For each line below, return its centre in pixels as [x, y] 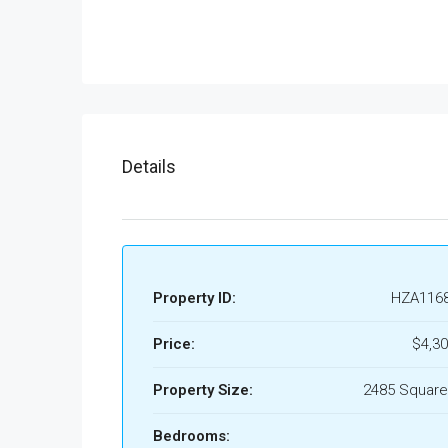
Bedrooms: [191, 436]
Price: [174, 344]
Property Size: [203, 390]
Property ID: [194, 298]
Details [149, 166]
